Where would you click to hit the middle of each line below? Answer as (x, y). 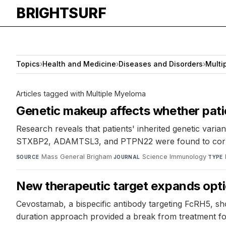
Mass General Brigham (76, 156)
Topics (28, 64)
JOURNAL (127, 157)
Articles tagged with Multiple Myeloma (81, 93)
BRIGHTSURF (61, 13)
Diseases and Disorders (161, 64)
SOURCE (28, 157)
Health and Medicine (79, 64)
